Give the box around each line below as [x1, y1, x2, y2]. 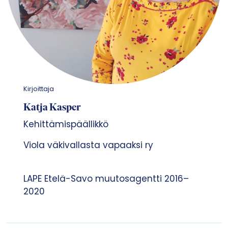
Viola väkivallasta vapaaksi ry [23, 138, 153, 151]
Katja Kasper [23, 102, 81, 113]
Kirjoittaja [23, 83, 54, 94]
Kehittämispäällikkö [23, 118, 108, 130]
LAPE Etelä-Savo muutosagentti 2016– [23, 172, 189, 185]
